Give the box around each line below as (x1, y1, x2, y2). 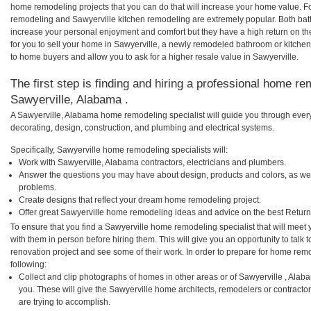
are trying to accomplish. (19, 296, 110, 307)
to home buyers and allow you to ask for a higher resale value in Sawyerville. (10, 52, 299, 62)
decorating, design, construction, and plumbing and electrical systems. (10, 122, 274, 133)
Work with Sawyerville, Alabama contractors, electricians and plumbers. (19, 157, 286, 167)
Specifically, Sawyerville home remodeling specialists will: (10, 144, 228, 155)
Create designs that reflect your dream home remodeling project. (19, 194, 261, 205)
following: (10, 259, 47, 269)
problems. (19, 182, 56, 192)
